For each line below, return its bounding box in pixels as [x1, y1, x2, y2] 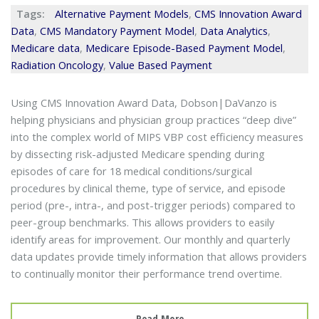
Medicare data [10, 40, 80, 55]
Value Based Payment [108, 57, 212, 72]
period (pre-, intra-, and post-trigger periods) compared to [10, 197, 296, 212]
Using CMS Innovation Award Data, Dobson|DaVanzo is [10, 95, 277, 110]
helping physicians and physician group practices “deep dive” [10, 112, 296, 127]
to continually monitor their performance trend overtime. [10, 266, 282, 281]
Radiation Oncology [10, 57, 103, 72]
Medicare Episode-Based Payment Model [85, 40, 283, 55]
